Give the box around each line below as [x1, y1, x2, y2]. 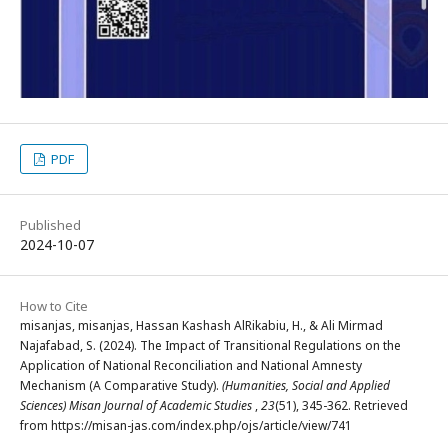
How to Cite [20, 296, 88, 315]
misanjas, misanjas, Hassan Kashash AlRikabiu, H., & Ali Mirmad [20, 316, 383, 334]
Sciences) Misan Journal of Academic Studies [20, 396, 255, 414]
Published [20, 215, 81, 234]
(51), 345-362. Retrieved [275, 396, 408, 414]
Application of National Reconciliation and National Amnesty [20, 356, 362, 374]
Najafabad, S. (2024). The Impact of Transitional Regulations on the [20, 336, 401, 354]
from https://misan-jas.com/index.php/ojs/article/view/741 [20, 416, 352, 434]
